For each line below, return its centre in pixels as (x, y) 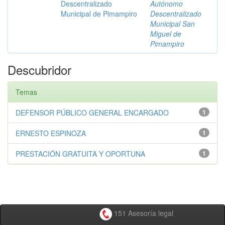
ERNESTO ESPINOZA (51, 133)
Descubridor (39, 70)
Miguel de (166, 34)
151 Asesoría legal (143, 213)
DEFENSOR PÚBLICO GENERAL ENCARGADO (92, 113)
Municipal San (173, 24)
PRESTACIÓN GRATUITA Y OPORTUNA (80, 154)
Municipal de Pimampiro (99, 14)
